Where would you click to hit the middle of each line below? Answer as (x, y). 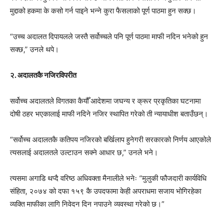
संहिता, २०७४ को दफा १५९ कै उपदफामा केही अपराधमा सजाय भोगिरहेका (106, 191)
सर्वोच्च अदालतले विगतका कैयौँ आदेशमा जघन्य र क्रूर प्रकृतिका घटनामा (105, 101)
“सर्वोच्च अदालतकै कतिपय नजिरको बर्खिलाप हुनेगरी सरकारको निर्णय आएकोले (111, 139)
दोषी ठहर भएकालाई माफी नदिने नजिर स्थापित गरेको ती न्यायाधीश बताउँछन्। (109, 113)
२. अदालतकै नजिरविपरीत (43, 75)
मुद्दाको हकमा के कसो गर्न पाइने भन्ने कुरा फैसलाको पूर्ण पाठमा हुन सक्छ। (103, 10)
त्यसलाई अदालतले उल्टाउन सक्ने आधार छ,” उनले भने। (84, 152)
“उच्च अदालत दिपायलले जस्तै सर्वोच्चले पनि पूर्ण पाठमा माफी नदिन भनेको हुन (109, 36)
